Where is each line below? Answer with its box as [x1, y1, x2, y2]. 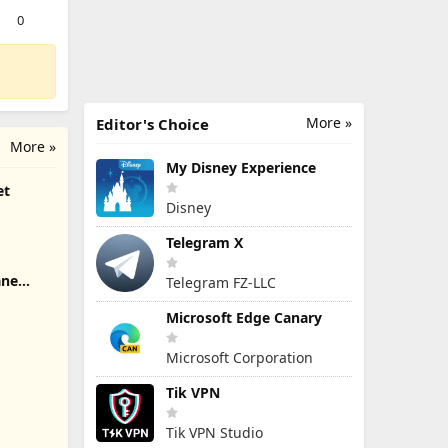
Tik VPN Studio [166, 423, 263, 442]
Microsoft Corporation [166, 348, 313, 367]
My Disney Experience [166, 158, 316, 177]
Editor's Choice [96, 114, 209, 134]
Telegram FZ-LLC [166, 273, 276, 292]
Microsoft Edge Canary [166, 308, 322, 327]
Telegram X [166, 233, 243, 252]
